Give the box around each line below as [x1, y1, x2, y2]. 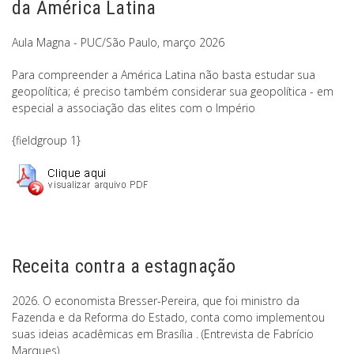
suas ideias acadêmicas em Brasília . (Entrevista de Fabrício [12, 326, 314, 342]
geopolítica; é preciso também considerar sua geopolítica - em [12, 84, 333, 100]
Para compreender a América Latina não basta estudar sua [12, 67, 315, 83]
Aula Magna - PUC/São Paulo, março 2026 [12, 35, 224, 51]
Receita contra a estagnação [12, 255, 236, 278]
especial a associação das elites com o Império [12, 100, 255, 116]
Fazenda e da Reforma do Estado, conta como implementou [12, 310, 325, 326]
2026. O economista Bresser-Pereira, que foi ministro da [12, 293, 299, 309]
